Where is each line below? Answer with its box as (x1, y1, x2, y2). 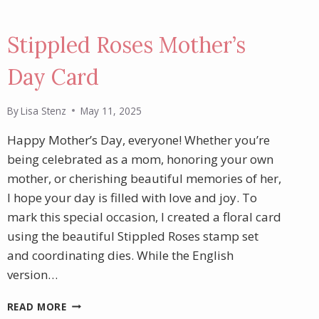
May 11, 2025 (80, 103, 142, 117)
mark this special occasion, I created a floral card (6, 208, 281, 225)
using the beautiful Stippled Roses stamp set (6, 227, 258, 244)
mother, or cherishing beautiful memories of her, (6, 169, 281, 187)
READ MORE (6, 299, 67, 313)
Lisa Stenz (20, 103, 66, 117)
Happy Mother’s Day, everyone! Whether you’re (6, 131, 270, 148)
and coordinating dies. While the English (6, 246, 234, 263)
